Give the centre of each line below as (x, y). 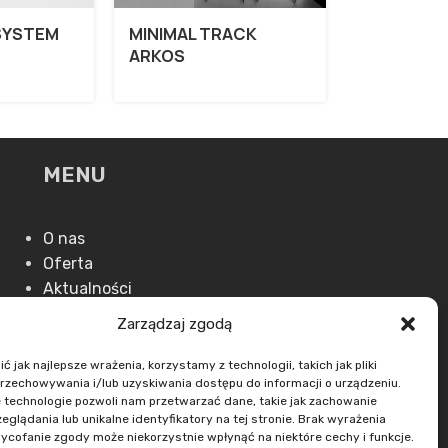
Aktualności (87, 288)
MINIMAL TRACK (192, 34)
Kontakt (72, 313)
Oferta (67, 263)
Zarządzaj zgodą (175, 324)
